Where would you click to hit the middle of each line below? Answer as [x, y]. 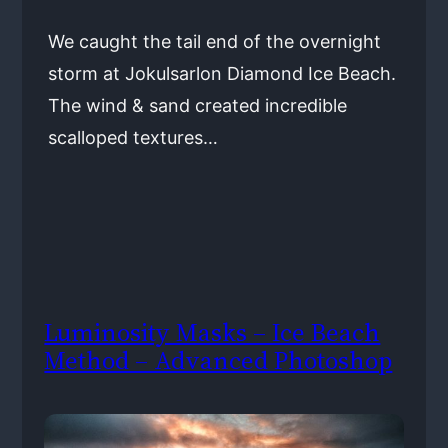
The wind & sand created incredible [197, 106]
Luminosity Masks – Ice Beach [212, 331]
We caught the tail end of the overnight [214, 42]
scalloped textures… [132, 138]
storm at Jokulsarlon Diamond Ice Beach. [221, 74]
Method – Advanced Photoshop [218, 359]
